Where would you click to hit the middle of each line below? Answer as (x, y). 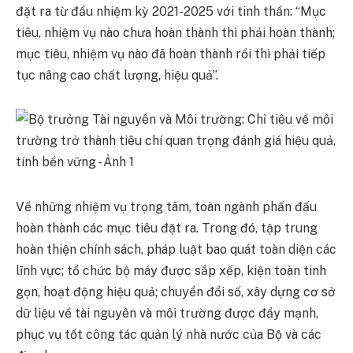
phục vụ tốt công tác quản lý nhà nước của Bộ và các (169, 335)
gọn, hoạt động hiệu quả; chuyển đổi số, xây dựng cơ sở (176, 292)
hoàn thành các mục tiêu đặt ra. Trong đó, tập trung (167, 229)
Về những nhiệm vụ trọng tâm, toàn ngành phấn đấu (166, 207)
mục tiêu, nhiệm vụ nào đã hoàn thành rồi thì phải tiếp (171, 54)
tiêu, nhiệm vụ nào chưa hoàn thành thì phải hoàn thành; (175, 32)
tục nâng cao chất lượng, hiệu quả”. (117, 75)
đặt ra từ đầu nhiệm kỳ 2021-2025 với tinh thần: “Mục (171, 11)
